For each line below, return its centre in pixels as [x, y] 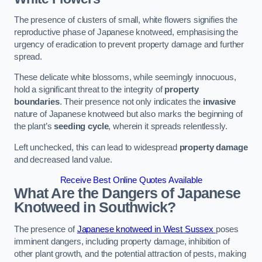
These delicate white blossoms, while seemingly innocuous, [125, 77]
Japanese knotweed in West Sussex [146, 229]
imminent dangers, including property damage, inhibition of [122, 241]
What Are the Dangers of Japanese [127, 194]
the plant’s [34, 127]
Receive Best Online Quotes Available [131, 180]
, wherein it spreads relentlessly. [168, 127]
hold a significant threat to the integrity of [89, 90]
